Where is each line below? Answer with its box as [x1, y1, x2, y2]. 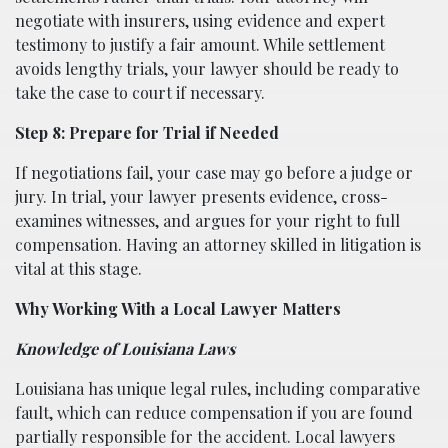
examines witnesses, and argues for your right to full [15, 209, 400, 231]
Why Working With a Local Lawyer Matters [15, 297, 341, 319]
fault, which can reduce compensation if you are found [15, 401, 413, 423]
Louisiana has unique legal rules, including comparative [15, 377, 420, 399]
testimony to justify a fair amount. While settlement [15, 33, 385, 55]
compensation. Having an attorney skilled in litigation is [15, 233, 421, 255]
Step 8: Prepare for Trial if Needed [15, 121, 279, 143]
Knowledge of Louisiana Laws [15, 337, 235, 359]
